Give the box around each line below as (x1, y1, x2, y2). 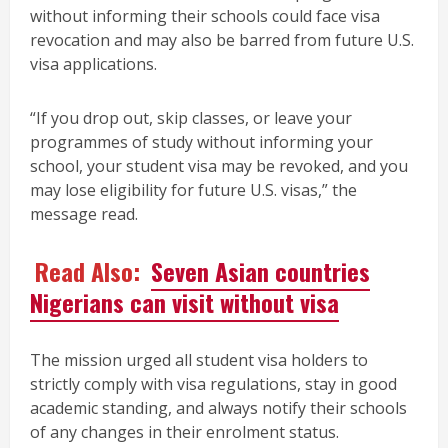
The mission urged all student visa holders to (30, 348, 368, 371)
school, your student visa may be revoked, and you (30, 154, 408, 177)
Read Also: (34, 252, 146, 289)
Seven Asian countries (150, 252, 370, 289)
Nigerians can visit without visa (30, 283, 339, 320)
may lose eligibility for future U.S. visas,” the (30, 178, 357, 201)
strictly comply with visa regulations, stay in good (30, 372, 397, 395)
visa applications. (30, 52, 157, 75)
